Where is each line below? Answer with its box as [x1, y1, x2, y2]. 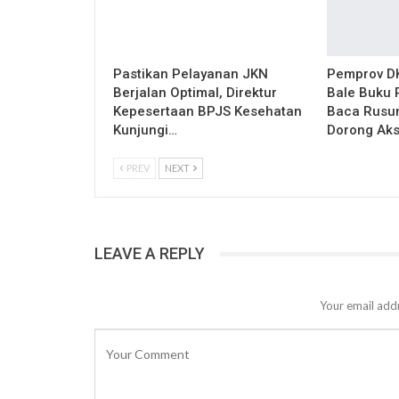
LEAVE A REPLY [94, 244, 205, 264]
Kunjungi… [113, 122, 177, 139]
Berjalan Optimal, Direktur [113, 85, 277, 102]
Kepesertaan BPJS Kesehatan [113, 103, 302, 120]
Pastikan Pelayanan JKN [113, 66, 268, 83]
